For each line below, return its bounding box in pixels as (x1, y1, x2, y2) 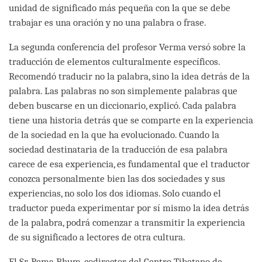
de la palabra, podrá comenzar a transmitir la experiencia (9, 216, 245, 228)
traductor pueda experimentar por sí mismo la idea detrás (9, 202, 249, 213)
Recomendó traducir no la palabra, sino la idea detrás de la (9, 70, 250, 82)
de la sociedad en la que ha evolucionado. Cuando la (9, 129, 219, 140)
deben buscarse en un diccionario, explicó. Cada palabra (9, 99, 236, 111)
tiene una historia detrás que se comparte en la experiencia (9, 114, 253, 126)
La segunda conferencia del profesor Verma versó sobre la (9, 41, 246, 53)
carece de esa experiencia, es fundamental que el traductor (9, 158, 250, 170)
